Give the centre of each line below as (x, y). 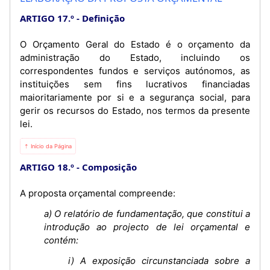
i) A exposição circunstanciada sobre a (159, 261)
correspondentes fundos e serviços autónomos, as (135, 71)
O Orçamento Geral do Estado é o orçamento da (135, 44)
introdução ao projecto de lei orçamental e (147, 227)
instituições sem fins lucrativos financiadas (135, 84)
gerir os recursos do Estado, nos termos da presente (135, 111)
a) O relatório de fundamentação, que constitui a (147, 214)
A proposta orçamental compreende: (98, 193)
